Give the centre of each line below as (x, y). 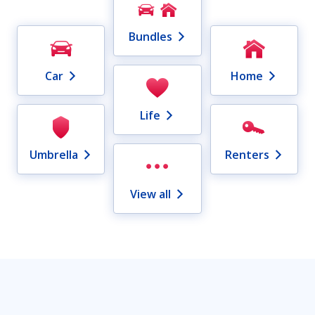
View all (150, 194)
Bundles (150, 37)
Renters (247, 155)
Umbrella (54, 155)
